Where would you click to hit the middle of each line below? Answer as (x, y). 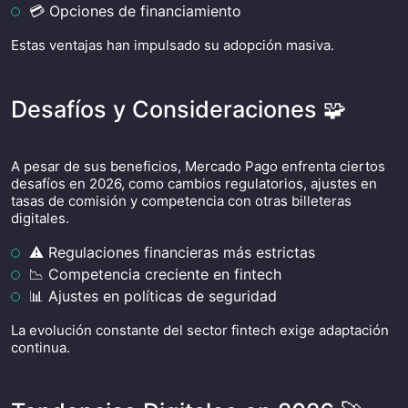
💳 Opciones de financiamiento (135, 11)
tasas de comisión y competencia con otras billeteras (181, 201)
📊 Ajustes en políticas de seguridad (153, 296)
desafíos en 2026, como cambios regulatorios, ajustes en (194, 184)
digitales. (40, 218)
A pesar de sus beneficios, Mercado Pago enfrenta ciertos (198, 166)
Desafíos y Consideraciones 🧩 (178, 109)
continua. (41, 347)
